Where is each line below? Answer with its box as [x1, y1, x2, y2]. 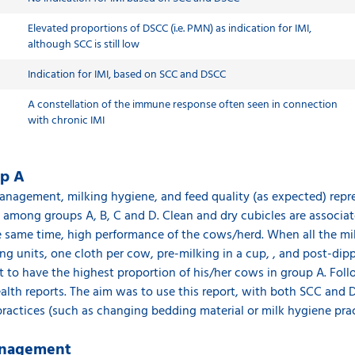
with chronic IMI [27, 112, 105, 130]
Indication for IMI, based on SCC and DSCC [27, 66, 226, 84]
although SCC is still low [27, 36, 139, 54]
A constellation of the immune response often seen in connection [27, 96, 338, 114]
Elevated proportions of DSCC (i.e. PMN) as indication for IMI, [27, 20, 311, 38]
